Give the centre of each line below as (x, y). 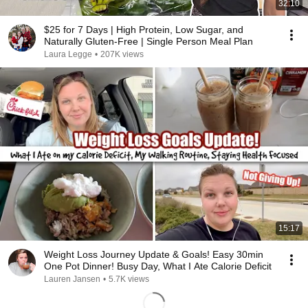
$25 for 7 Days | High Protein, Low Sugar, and (144, 30)
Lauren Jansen (72, 279)
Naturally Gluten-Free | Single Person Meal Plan (148, 41)
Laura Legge (68, 54)
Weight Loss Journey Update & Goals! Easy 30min (154, 254)
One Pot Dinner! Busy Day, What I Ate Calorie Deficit (158, 266)
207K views (122, 54)
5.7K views (129, 279)
